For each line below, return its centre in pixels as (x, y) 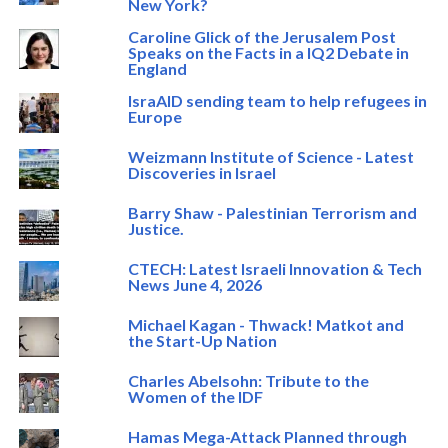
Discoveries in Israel (201, 173)
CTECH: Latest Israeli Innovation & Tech (274, 269)
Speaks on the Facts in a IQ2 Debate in (268, 53)
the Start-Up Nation (202, 341)
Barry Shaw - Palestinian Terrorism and (272, 213)
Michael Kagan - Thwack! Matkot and (265, 325)
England (157, 69)
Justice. (155, 229)
